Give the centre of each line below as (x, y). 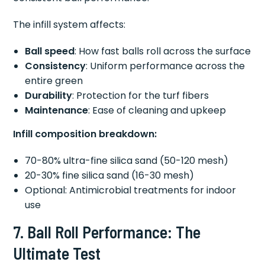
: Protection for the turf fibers (141, 96)
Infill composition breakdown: (85, 134)
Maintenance (57, 111)
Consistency (56, 66)
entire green (54, 81)
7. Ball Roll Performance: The (107, 232)
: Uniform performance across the (166, 66)
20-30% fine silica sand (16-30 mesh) (110, 176)
